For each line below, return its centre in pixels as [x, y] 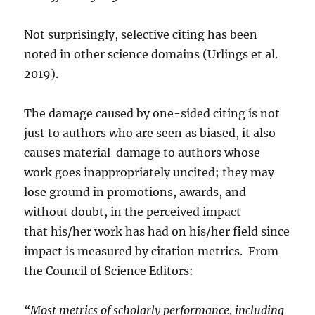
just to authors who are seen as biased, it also [150, 133]
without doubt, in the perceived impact [133, 212]
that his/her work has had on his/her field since [157, 231]
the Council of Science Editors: [109, 271]
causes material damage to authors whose [142, 153]
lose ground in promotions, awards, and [135, 192]
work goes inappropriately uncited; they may [149, 172]
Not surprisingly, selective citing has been [141, 34]
